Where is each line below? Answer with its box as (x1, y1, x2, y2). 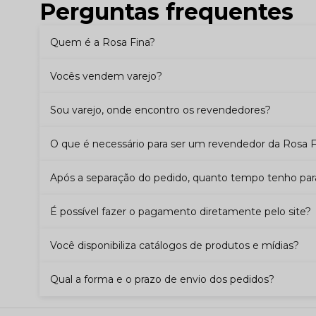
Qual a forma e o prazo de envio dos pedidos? (50, 272, 274, 286)
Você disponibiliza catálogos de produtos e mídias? (50, 238, 299, 252)
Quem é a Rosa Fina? (50, 35, 155, 49)
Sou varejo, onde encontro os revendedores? (50, 103, 271, 116)
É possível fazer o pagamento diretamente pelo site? (50, 205, 311, 218)
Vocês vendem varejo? (50, 69, 162, 83)
